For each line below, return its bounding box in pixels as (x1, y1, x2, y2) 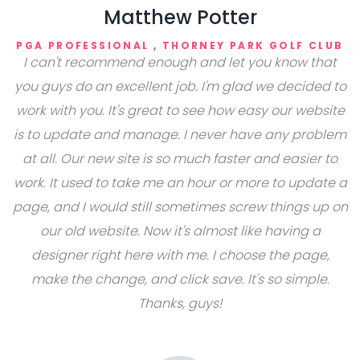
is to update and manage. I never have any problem (14, 125, 346, 144)
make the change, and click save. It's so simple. (31, 270, 329, 288)
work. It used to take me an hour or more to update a (13, 174, 347, 192)
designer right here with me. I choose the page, (31, 246, 329, 264)
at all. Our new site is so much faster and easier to (22, 149, 337, 168)
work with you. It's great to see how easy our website (15, 101, 345, 120)
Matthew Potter (103, 4, 257, 31)
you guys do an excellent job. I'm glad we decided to (14, 77, 346, 96)
